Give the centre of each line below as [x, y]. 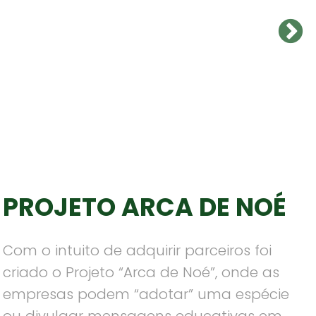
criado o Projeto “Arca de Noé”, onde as [141, 272]
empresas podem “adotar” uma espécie [146, 294]
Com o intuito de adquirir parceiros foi [138, 250]
